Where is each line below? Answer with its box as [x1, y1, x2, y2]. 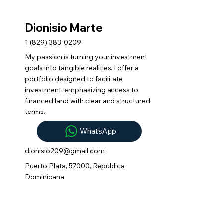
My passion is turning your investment [25, 52, 148, 62]
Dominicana [25, 172, 65, 182]
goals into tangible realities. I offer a [25, 63, 139, 73]
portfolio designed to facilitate [25, 74, 123, 84]
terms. [25, 107, 46, 116]
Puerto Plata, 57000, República [25, 161, 125, 171]
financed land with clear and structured [25, 96, 151, 106]
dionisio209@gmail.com [25, 146, 105, 156]
